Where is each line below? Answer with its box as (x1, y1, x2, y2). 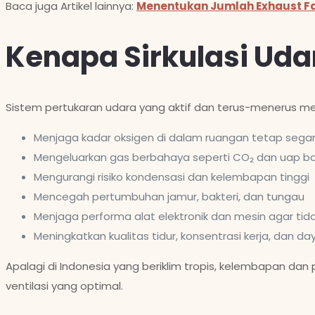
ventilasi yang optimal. (6, 278, 123, 293)
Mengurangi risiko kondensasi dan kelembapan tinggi (34, 169, 309, 184)
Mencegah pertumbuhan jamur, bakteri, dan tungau (34, 188, 304, 204)
